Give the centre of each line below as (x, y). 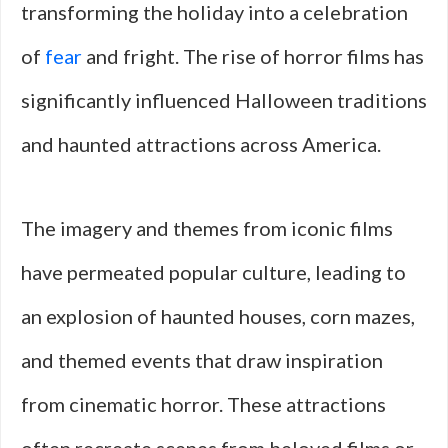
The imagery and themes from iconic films (207, 228)
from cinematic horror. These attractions (203, 404)
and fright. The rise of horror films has (253, 56)
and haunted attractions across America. (201, 144)
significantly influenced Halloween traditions (224, 100)
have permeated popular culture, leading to (213, 272)
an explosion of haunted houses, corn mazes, (218, 316)
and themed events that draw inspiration (202, 360)
